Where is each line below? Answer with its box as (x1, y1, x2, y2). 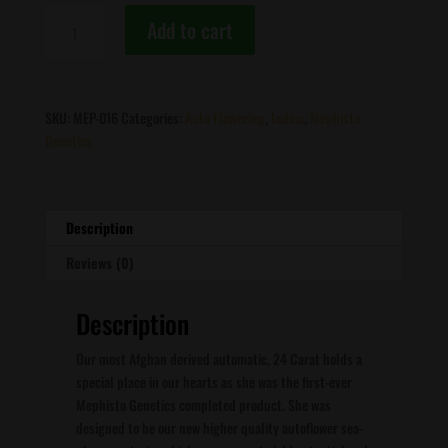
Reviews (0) (65, 252, 134, 273)
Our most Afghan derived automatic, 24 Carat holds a (75, 348, 362, 369)
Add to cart (146, 15, 233, 45)
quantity (43, 120, 90, 141)
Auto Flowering (184, 107, 265, 128)
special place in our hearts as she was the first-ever (75, 371, 352, 392)
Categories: (120, 107, 185, 128)
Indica (270, 107, 304, 128)
